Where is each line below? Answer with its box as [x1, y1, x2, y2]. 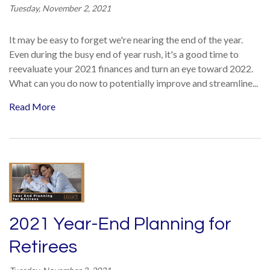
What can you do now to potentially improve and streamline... [9, 77, 258, 89]
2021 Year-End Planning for [9, 215, 231, 233]
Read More [9, 101, 55, 112]
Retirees [9, 237, 77, 256]
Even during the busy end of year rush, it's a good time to [9, 48, 239, 60]
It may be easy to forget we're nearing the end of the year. [9, 34, 243, 45]
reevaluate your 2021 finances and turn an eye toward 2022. [9, 63, 253, 74]
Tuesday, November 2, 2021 [9, 3, 111, 13]
